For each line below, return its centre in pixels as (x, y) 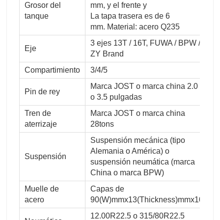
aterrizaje (41, 124)
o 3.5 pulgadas (116, 97)
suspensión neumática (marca (143, 162)
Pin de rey (42, 91)
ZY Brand (107, 54)
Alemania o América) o (130, 151)
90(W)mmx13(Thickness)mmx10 (147, 199)
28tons (102, 124)
